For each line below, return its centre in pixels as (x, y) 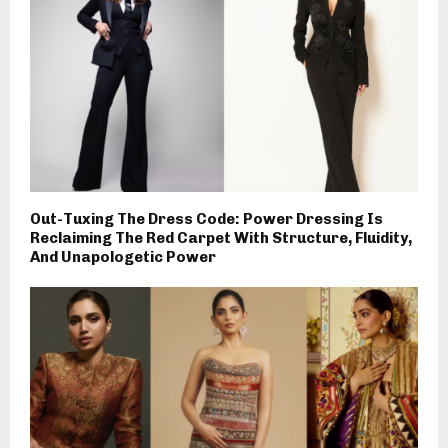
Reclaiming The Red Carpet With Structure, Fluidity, (221, 238)
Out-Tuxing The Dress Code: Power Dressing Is (206, 219)
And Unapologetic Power (123, 257)
